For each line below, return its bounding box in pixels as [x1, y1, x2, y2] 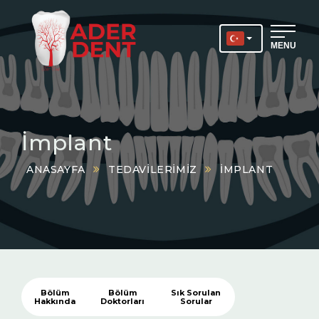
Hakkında [33, 296, 75, 306]
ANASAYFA [26, 163, 85, 176]
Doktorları [100, 296, 145, 306]
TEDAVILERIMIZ [108, 163, 197, 176]
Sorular [179, 296, 212, 306]
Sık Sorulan [171, 288, 221, 298]
